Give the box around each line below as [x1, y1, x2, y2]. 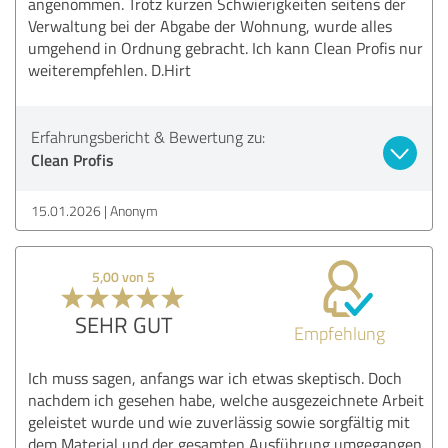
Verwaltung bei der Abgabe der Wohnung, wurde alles [28, 14, 392, 37]
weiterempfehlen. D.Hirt [28, 58, 191, 81]
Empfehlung [293, 320, 385, 345]
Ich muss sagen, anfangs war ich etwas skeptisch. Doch [28, 366, 402, 389]
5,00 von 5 [92, 266, 156, 286]
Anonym [110, 200, 158, 220]
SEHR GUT [74, 308, 173, 340]
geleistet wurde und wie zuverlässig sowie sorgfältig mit [28, 410, 410, 433]
